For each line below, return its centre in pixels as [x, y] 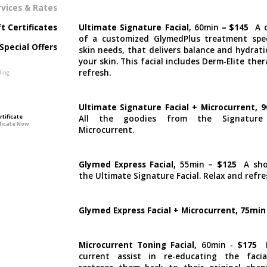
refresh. [94, 72]
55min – [196, 164]
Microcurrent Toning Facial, [138, 245]
